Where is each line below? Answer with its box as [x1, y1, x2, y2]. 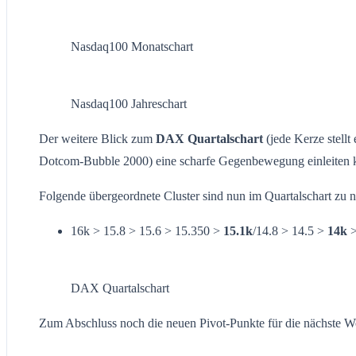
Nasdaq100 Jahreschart [71, 96, 187, 110]
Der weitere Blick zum [39, 131, 156, 145]
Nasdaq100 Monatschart [71, 39, 193, 53]
